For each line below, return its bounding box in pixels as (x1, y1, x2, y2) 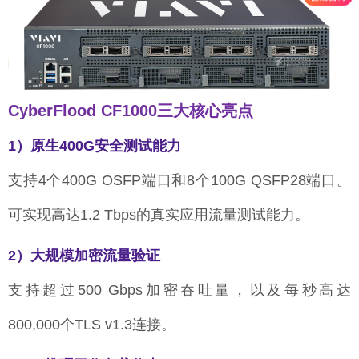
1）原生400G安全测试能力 (8, 138, 181, 155)
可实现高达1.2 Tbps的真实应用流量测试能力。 (8, 207, 309, 224)
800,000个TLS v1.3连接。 (8, 317, 175, 333)
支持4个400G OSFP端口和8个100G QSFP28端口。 (8, 172, 351, 189)
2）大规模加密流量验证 (8, 248, 160, 264)
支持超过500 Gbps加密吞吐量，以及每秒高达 (8, 282, 351, 299)
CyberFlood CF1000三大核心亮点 (8, 102, 253, 120)
